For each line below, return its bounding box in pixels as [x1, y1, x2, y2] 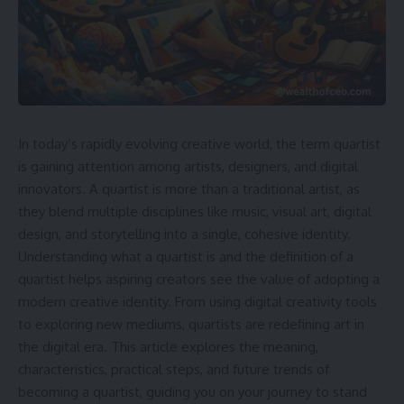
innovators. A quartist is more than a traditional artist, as [18, 180, 360, 197]
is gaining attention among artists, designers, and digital [18, 158, 358, 175]
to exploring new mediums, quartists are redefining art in [18, 316, 364, 333]
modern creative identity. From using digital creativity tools [18, 293, 377, 310]
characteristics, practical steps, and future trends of [18, 361, 329, 378]
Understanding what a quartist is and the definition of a [18, 248, 353, 265]
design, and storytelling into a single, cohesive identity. [18, 225, 351, 243]
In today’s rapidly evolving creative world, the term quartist [18, 135, 381, 152]
